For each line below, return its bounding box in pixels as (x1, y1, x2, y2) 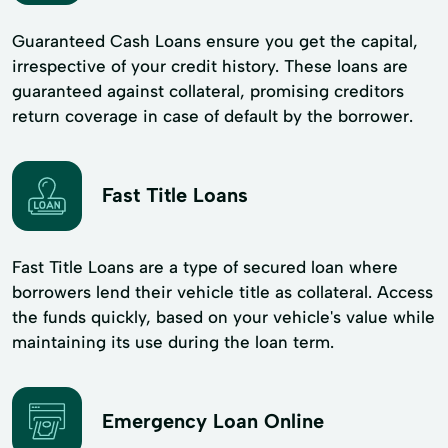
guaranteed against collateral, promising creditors (12, 80, 404, 101)
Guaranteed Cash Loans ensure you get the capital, (12, 30, 418, 51)
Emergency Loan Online (102, 409, 324, 434)
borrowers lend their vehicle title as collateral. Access (12, 281, 433, 302)
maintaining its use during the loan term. (12, 331, 334, 352)
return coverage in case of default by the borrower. (12, 105, 413, 126)
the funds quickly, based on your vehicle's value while (12, 306, 435, 327)
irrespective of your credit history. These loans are (12, 55, 408, 76)
